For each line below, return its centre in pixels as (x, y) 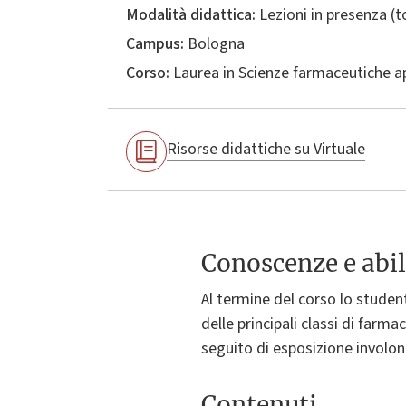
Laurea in (204, 72)
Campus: (155, 43)
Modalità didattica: (191, 14)
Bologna (214, 43)
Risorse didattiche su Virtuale (266, 150)
